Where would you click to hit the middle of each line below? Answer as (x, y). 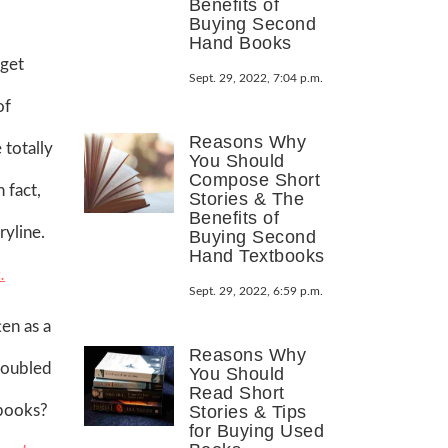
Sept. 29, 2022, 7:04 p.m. (255, 77)
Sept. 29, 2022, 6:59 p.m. (255, 290)
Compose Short (254, 179)
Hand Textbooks (256, 255)
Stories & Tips (247, 411)
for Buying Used (256, 430)
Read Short (236, 392)
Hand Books (240, 42)
